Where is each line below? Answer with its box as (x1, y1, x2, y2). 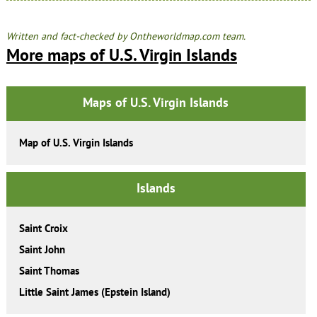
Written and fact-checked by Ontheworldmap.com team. (6, 29, 246, 42)
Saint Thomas (18, 263, 79, 277)
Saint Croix (18, 221, 68, 235)
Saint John (18, 242, 65, 256)
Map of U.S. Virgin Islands (18, 135, 133, 149)
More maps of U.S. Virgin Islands (6, 43, 237, 66)
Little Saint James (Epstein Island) (18, 284, 171, 299)
